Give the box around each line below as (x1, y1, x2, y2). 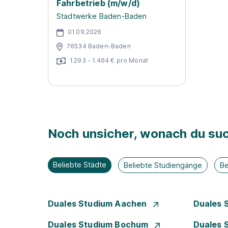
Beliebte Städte (53, 160, 106, 169)
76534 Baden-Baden (67, 42, 131, 50)
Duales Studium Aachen (48, 198, 149, 209)
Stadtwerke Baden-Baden (56, 12, 147, 20)
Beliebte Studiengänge (124, 161, 203, 169)
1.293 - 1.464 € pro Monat (70, 56, 148, 64)
